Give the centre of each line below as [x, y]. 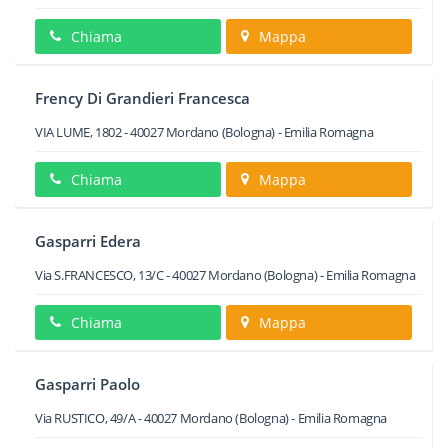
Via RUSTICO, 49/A [85, 418]
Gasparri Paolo [87, 384]
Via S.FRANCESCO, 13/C [99, 275]
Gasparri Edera [88, 241]
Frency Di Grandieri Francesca [142, 98]
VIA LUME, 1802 [78, 132]
